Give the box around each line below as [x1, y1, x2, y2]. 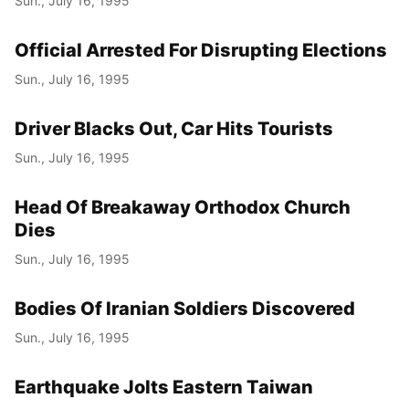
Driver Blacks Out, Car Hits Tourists [15, 117, 333, 140]
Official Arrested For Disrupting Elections [15, 38, 387, 61]
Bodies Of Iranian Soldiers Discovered [15, 297, 355, 320]
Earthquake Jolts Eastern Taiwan [15, 375, 313, 398]
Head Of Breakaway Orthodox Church [15, 195, 351, 218]
